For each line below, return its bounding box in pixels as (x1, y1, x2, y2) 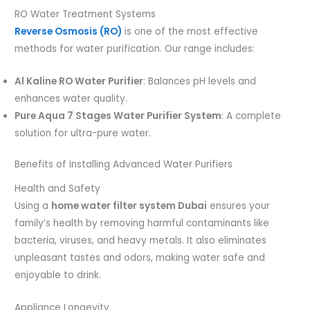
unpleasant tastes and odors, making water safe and (15, 250, 266, 264)
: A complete (221, 109, 282, 122)
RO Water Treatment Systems (15, 8, 156, 21)
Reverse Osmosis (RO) (15, 25, 122, 39)
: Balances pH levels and (143, 74, 257, 88)
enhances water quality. (15, 91, 128, 105)
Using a (15, 199, 52, 212)
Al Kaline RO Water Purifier (15, 74, 144, 88)
